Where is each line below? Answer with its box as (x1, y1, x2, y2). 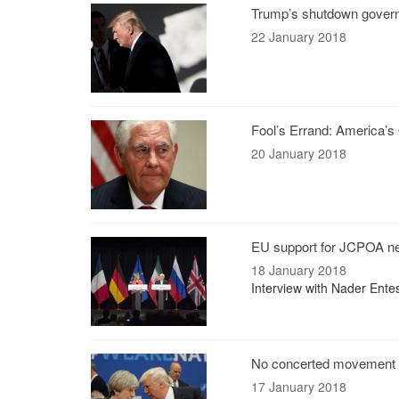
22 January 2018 (251, 28, 346, 45)
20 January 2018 (251, 144, 346, 162)
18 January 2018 (251, 261, 346, 279)
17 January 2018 (251, 378, 346, 395)
